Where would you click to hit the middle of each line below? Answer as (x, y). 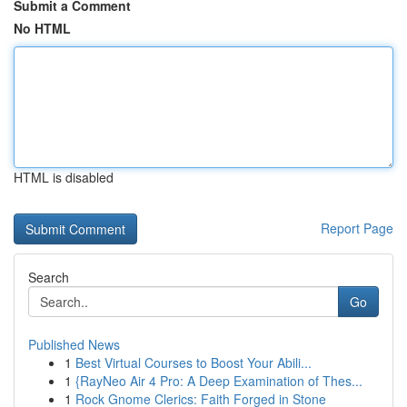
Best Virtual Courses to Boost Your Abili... (194, 362)
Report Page (357, 228)
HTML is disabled (64, 177)
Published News (74, 344)
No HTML (42, 28)
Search (49, 277)
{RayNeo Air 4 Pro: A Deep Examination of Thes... (219, 381)
